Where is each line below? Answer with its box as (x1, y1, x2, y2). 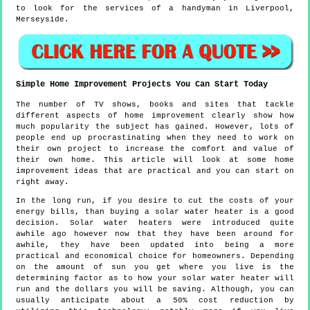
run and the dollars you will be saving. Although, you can (16, 285, 294, 294)
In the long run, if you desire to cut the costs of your (16, 197, 294, 206)
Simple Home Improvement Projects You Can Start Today (16, 80, 268, 90)
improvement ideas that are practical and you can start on (16, 167, 294, 176)
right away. (16, 178, 69, 187)
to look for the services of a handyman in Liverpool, (16, 4, 294, 13)
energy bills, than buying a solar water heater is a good (16, 208, 294, 217)
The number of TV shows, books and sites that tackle (16, 100, 294, 109)
